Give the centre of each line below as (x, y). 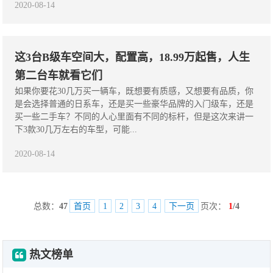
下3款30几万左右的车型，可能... (76, 129)
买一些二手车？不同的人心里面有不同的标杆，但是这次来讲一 (134, 117)
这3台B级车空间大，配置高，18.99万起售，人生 (133, 57)
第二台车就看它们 (59, 76)
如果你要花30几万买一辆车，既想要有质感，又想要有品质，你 (134, 91)
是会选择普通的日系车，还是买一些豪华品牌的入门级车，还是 (134, 104)
